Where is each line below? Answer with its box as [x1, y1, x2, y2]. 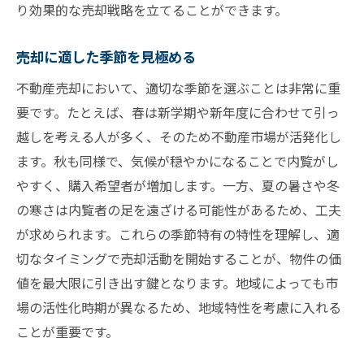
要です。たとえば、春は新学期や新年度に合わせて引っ [16, 102, 340, 123]
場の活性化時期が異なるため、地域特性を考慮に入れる [16, 297, 341, 318]
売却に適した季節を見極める [16, 46, 196, 67]
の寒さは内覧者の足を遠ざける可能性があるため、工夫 [16, 200, 341, 220]
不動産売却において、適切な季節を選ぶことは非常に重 [16, 78, 340, 98]
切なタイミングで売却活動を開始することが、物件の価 [16, 249, 341, 269]
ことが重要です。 [16, 322, 119, 342]
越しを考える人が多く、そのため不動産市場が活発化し [16, 127, 341, 147]
